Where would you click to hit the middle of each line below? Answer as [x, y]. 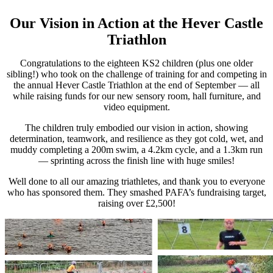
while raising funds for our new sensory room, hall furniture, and [136, 96]
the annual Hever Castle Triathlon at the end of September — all [136, 85]
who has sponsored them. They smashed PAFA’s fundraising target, [136, 193]
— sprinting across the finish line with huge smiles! [136, 161]
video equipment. [136, 107]
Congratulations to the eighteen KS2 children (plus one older [136, 63]
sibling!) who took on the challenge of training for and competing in [136, 74]
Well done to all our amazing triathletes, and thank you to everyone [136, 182]
